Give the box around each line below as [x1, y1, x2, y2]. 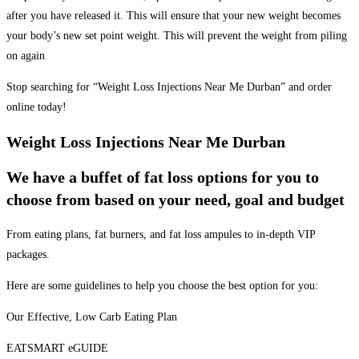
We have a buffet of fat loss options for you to [6, 168, 319, 187]
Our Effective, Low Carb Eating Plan [6, 310, 177, 323]
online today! [6, 101, 67, 114]
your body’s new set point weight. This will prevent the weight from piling [6, 30, 347, 42]
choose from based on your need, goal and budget [6, 191, 345, 209]
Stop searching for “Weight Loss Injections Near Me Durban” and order [6, 81, 332, 94]
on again [6, 50, 45, 63]
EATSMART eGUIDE [6, 341, 108, 354]
